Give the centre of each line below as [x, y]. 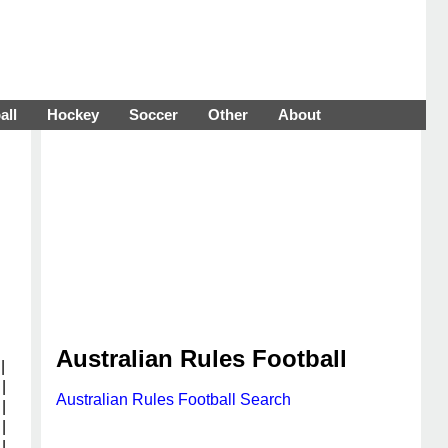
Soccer [153, 114]
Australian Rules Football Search [173, 399]
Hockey [73, 114]
